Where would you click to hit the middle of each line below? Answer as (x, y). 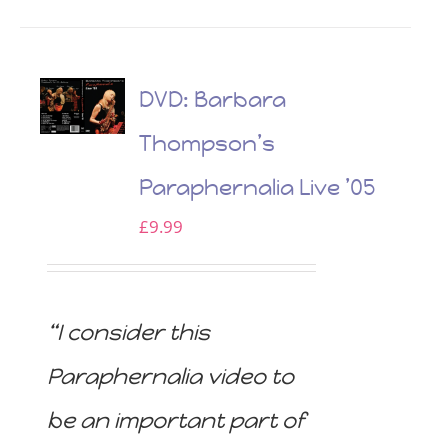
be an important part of (176, 421)
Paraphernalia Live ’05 (257, 187)
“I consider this (129, 333)
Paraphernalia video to (171, 377)
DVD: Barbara (213, 99)
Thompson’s (207, 143)
